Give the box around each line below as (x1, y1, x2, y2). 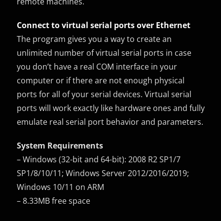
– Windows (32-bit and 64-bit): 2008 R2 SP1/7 (17, 153, 181, 165)
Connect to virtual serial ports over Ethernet (17, 19, 191, 31)
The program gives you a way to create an (17, 33, 172, 44)
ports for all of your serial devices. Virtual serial (17, 88, 192, 100)
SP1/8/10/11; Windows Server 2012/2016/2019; (17, 167, 189, 179)
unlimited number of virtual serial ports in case (17, 47, 192, 58)
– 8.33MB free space (17, 195, 91, 206)
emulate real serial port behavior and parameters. (17, 116, 204, 127)
